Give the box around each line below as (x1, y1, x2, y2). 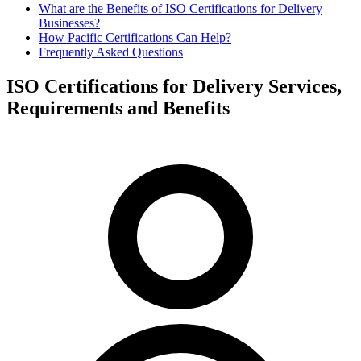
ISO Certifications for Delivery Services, (6, 75, 342, 97)
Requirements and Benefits (6, 97, 230, 118)
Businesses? (39, 16, 100, 30)
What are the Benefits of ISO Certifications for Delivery (39, 2, 322, 15)
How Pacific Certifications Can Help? (39, 31, 231, 44)
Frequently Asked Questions (39, 45, 183, 59)
